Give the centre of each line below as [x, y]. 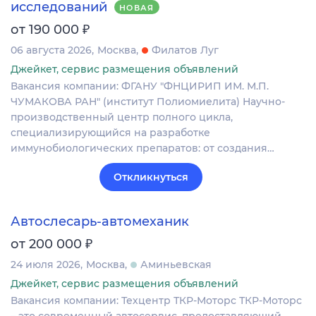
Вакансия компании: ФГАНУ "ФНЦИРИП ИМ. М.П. [140, 86]
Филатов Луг [185, 50]
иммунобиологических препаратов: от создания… [142, 148]
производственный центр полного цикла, [122, 117]
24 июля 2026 [45, 265]
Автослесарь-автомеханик [100, 222]
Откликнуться [151, 177]
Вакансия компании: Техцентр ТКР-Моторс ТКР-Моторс [156, 301]
